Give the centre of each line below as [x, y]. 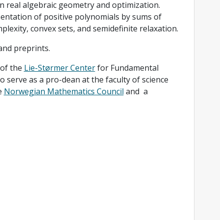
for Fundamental [127, 68]
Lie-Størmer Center [59, 68]
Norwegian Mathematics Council [64, 91]
